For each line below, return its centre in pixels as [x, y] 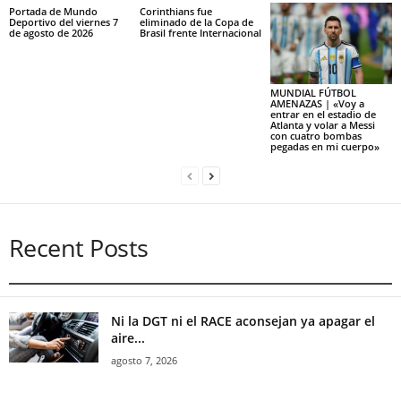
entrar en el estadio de [323, 114]
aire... [128, 337]
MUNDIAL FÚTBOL [313, 92]
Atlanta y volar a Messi [322, 124]
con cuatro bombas [316, 135]
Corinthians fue [175, 11]
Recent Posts [79, 247]
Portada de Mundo [53, 11]
